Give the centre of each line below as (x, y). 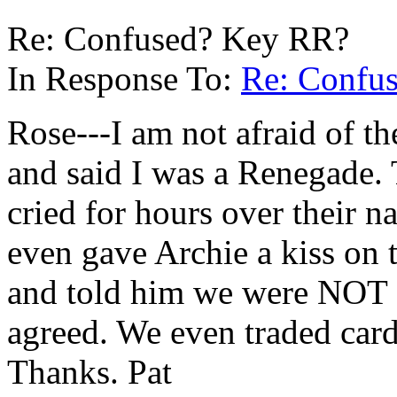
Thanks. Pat (90, 371)
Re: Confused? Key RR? (178, 38)
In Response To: (124, 78)
